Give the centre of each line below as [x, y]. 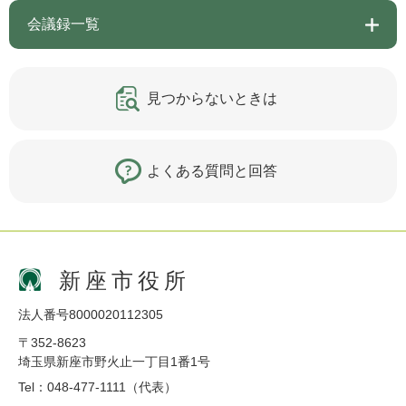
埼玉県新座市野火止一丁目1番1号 [114, 362]
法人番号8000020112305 [91, 315]
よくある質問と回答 [212, 171]
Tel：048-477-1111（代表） [97, 387]
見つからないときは [212, 99]
